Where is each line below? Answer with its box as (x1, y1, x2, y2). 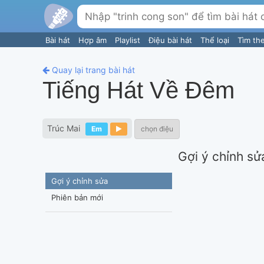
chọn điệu (141, 124, 173, 133)
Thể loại (200, 35, 232, 45)
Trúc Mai (47, 123, 80, 133)
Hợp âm (78, 35, 109, 45)
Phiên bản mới (51, 192, 103, 202)
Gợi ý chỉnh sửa (51, 176, 108, 186)
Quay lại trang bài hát (49, 65, 135, 75)
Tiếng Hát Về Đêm (42, 77, 235, 103)
